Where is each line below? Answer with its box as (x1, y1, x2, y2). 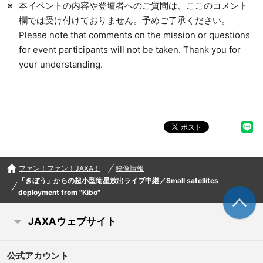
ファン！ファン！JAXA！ (19, 164, 101, 173)
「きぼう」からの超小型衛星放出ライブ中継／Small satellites (18, 176, 219, 186)
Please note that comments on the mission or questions (18, 29, 250, 41)
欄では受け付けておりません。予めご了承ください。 (18, 14, 230, 26)
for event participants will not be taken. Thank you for (18, 43, 241, 55)
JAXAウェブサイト (28, 215, 116, 228)
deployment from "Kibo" (18, 188, 101, 197)
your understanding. (18, 58, 103, 70)
